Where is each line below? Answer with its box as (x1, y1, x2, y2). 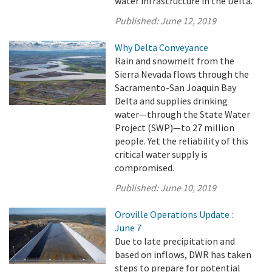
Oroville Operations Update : (115, 208, 234, 220)
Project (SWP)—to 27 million (115, 121, 235, 134)
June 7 (115, 222, 142, 234)
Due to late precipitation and (115, 235, 236, 247)
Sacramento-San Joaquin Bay (115, 81, 237, 93)
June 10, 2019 (160, 182, 217, 194)
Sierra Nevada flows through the (115, 68, 250, 80)
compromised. (115, 161, 175, 174)
